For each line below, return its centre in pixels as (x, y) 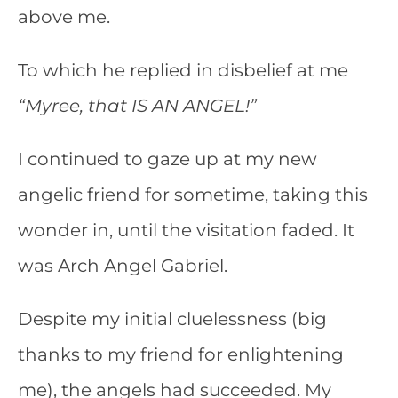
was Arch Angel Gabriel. (123, 266)
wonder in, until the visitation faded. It (186, 230)
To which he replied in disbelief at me (183, 70)
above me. (64, 17)
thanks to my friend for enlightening (181, 354)
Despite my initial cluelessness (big (172, 319)
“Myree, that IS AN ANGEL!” (137, 106)
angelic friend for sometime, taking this (193, 195)
